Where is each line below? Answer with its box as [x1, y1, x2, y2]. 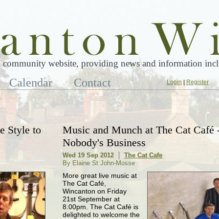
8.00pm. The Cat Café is [63, 203, 139, 211]
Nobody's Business [63, 136, 146, 149]
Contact [74, 76, 111, 89]
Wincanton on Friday [63, 187, 127, 196]
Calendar [9, 76, 53, 89]
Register [186, 79, 209, 86]
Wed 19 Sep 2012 [63, 152, 114, 159]
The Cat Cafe [124, 152, 163, 159]
